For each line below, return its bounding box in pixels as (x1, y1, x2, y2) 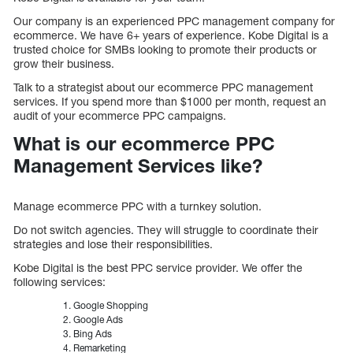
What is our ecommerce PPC (13, 132, 275, 155)
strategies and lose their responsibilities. (13, 237, 216, 251)
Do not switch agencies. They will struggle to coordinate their (13, 223, 318, 237)
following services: (13, 275, 106, 289)
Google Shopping (73, 299, 148, 312)
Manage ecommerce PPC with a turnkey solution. (13, 199, 262, 214)
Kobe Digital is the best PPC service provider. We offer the (13, 261, 303, 275)
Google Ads (73, 314, 123, 326)
